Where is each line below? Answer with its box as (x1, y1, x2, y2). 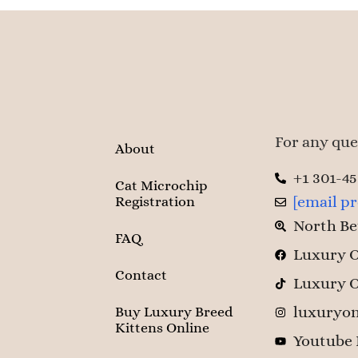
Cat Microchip (115, 177, 208, 194)
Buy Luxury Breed (115, 304, 233, 320)
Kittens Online (115, 320, 209, 336)
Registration (115, 193, 195, 210)
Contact (115, 267, 167, 284)
